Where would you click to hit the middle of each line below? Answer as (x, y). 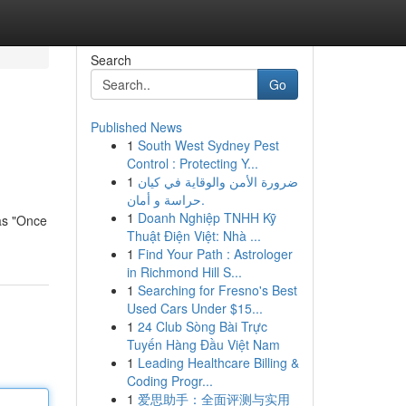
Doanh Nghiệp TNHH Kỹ (207, 217)
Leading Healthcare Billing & (218, 362)
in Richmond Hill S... (184, 272)
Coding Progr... (169, 381)
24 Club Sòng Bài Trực (202, 326)
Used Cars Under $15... (194, 308)
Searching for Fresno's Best (217, 290)
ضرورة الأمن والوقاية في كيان (217, 181)
